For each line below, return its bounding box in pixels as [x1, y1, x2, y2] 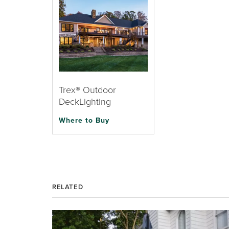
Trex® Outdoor [59, 83, 116, 96]
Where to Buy [59, 115, 109, 125]
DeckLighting [59, 95, 111, 107]
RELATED [52, 182, 83, 192]
